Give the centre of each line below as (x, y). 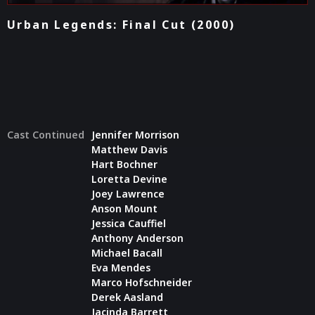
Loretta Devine (129, 179)
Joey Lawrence (128, 193)
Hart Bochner (124, 164)
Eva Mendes (121, 267)
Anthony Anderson (137, 238)
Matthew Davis (129, 149)
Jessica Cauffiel (129, 223)
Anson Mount (124, 208)
